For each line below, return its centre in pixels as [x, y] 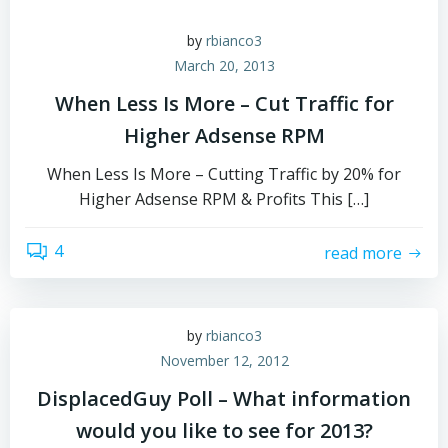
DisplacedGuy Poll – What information [224, 398]
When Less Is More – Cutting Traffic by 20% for [224, 174]
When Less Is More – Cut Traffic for [224, 103]
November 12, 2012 [224, 360]
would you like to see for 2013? [224, 430]
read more [363, 252]
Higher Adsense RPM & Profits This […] [224, 199]
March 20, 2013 [224, 65]
